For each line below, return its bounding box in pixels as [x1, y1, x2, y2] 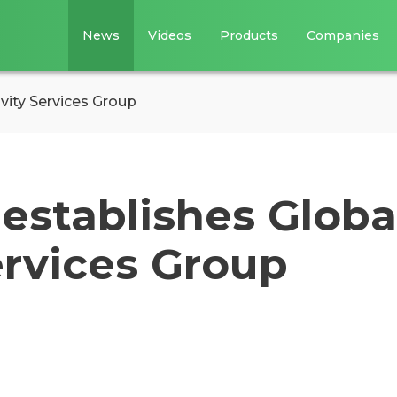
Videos [148, 27, 192, 43]
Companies [307, 27, 380, 43]
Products [220, 27, 279, 43]
